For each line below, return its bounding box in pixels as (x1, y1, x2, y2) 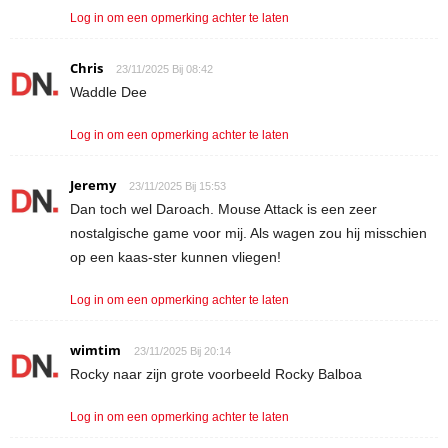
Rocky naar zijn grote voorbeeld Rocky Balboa (70, 365, 362, 382)
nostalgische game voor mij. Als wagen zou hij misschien (70, 224, 427, 241)
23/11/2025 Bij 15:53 (129, 179, 226, 192)
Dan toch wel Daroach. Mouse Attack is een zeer (70, 200, 377, 217)
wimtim (70, 340, 121, 359)
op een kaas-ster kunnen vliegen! (70, 248, 281, 265)
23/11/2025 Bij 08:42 (116, 62, 213, 75)
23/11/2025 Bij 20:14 (134, 344, 231, 357)
